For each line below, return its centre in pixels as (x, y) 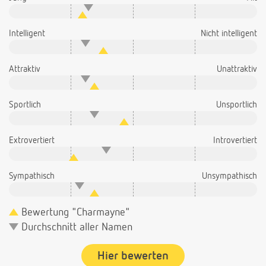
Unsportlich (237, 105)
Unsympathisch (229, 176)
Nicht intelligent (229, 34)
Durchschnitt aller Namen (75, 228)
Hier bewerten (133, 256)
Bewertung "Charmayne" (74, 213)
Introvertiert (235, 141)
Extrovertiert (32, 141)
